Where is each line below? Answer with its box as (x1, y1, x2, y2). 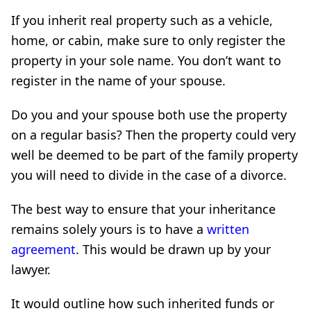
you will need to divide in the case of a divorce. (11, 166, 287, 183)
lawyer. (11, 260, 51, 278)
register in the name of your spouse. (11, 72, 226, 89)
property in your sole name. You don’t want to (11, 51, 281, 69)
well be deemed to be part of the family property (11, 146, 298, 163)
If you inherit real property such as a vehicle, (11, 11, 273, 28)
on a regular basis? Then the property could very (11, 126, 296, 143)
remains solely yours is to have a (11, 220, 207, 237)
